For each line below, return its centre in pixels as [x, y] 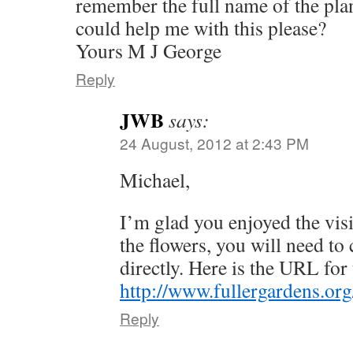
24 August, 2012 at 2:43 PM [214, 143]
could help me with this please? [201, 28]
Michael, [155, 180]
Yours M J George [149, 50]
